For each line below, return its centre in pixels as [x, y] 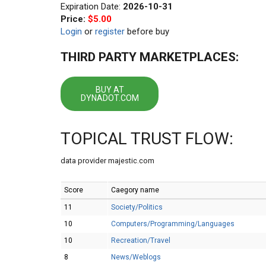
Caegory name [135, 190]
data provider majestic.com [107, 161]
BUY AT [110, 90]
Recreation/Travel [141, 240]
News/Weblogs [136, 257]
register [110, 31]
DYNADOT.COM [110, 98]
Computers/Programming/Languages [173, 224]
